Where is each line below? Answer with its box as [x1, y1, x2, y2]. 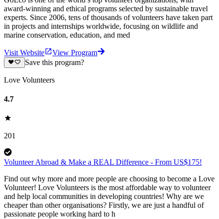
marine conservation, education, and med [4, 30, 130, 39]
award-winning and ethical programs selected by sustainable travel [4, 4, 208, 13]
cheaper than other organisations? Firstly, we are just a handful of [4, 201, 204, 210]
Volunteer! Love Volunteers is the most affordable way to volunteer [4, 183, 211, 192]
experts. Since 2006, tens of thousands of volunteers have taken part [4, 13, 213, 22]
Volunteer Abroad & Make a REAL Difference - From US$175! [4, 158, 202, 167]
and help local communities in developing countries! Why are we [4, 192, 204, 201]
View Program [52, 48, 97, 57]
